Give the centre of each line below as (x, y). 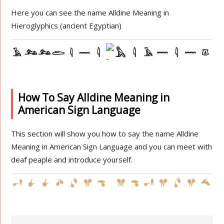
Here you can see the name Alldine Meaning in (90, 12)
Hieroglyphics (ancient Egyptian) (66, 25)
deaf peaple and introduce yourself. (72, 159)
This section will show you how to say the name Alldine (105, 133)
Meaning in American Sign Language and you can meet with (112, 146)
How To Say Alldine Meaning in (94, 97)
